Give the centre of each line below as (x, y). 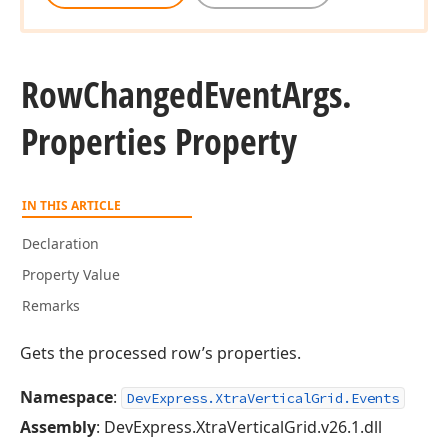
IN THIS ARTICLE (71, 205)
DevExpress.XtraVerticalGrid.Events (263, 398)
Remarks (51, 305)
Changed (143, 94)
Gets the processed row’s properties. (160, 353)
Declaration (60, 243)
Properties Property (159, 141)
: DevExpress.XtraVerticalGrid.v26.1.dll (239, 427)
